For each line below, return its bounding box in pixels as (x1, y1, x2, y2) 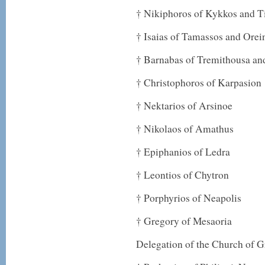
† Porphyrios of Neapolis (136, 191, 241, 205)
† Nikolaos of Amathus (136, 122, 234, 135)
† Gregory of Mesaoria (136, 214, 232, 228)
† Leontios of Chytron (136, 168, 229, 182)
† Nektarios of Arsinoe (136, 99, 232, 112)
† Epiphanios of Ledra (136, 145, 230, 159)
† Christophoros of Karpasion (136, 76, 261, 89)
